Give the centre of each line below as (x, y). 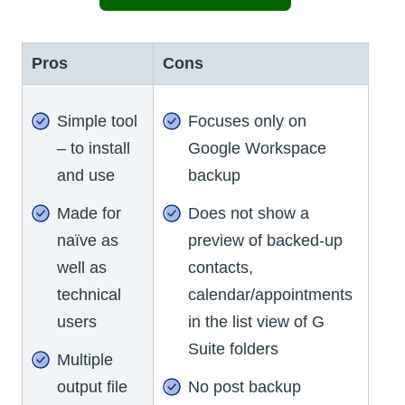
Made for (89, 214)
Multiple (85, 360)
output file (92, 387)
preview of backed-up (265, 241)
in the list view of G (256, 322)
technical (89, 295)
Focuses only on (247, 122)
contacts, (221, 268)
